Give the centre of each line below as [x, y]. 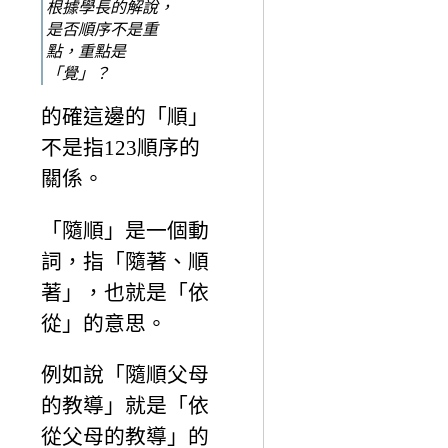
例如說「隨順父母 [125, 375]
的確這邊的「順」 [125, 116]
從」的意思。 [104, 323]
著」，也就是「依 [125, 292]
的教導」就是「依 [125, 406]
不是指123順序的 [120, 147]
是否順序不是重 [102, 29]
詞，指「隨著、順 [125, 261]
